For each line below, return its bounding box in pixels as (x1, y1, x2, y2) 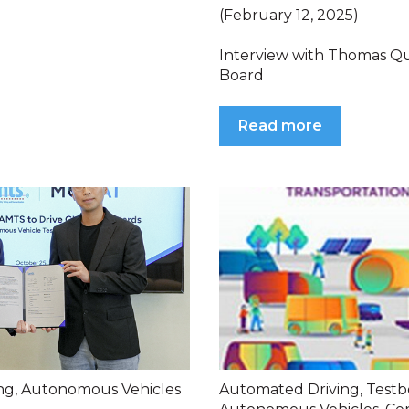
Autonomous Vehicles (21, 381, 181, 399)
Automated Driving (219, 381, 360, 399)
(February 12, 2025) (219, 5, 359, 24)
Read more (238, 117, 322, 135)
